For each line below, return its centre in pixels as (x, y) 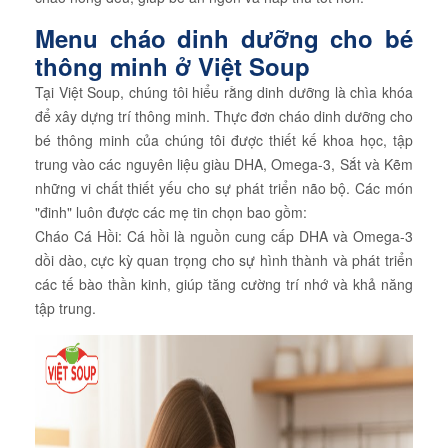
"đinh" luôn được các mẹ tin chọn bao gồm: (170, 212)
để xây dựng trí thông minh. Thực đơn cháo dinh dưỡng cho (224, 116)
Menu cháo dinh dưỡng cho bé (224, 38)
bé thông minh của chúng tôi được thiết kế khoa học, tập (224, 140)
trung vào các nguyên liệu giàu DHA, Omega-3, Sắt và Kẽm (224, 164)
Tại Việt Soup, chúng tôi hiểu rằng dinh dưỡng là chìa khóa (224, 92)
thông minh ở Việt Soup (172, 66)
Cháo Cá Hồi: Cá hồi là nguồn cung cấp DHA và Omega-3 (224, 236)
